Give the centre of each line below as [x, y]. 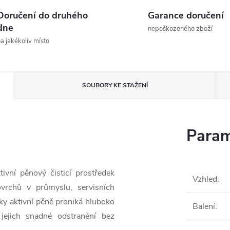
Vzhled [205, 179]
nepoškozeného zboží [180, 29]
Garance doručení [186, 15]
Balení [204, 206]
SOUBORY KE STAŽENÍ [115, 85]
